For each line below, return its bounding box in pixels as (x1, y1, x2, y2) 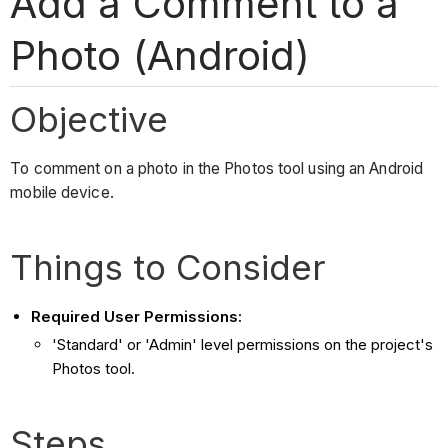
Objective (10, 97, 169, 140)
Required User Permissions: (31, 307, 243, 327)
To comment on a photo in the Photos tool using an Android (10, 159, 424, 179)
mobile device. (10, 183, 114, 203)
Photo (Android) (10, 30, 310, 80)
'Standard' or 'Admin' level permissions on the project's (52, 335, 434, 355)
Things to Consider (10, 246, 327, 289)
